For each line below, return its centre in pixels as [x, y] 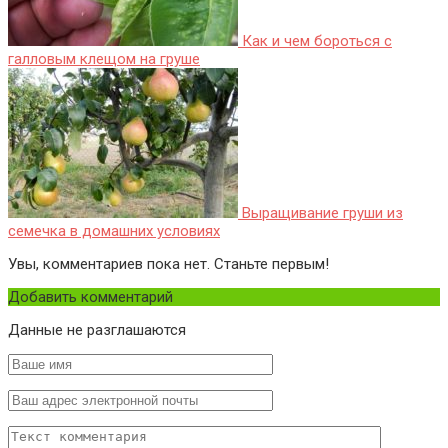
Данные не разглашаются [97, 330]
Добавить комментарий [90, 297]
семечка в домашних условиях [114, 231]
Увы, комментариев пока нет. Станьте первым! [168, 264]
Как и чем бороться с [315, 41]
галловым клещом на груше [104, 59]
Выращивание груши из [320, 213]
